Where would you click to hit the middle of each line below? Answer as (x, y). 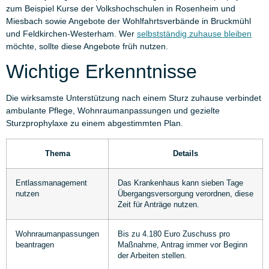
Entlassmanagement (51, 183)
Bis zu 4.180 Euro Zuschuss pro (174, 234)
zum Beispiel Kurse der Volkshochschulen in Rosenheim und (121, 8)
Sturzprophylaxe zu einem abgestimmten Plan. (95, 123)
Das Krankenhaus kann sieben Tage (180, 183)
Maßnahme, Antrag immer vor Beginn (183, 245)
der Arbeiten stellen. (152, 255)
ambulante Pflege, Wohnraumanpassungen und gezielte (113, 111)
